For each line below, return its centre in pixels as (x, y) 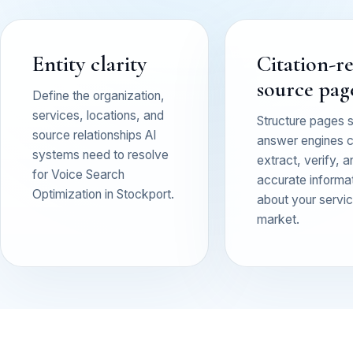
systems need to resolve (100, 154)
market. (278, 219)
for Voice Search (78, 174)
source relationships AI (94, 135)
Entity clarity (89, 63)
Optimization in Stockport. (103, 194)
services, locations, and (98, 115)
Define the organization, (98, 95)
